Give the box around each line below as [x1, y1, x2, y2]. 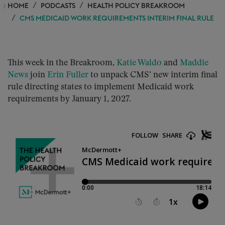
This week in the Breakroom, [8, 59, 117, 67]
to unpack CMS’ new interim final [88, 71, 217, 79]
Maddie [180, 59, 208, 67]
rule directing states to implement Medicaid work [8, 83, 194, 91]
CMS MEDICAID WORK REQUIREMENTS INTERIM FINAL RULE [20, 15, 214, 22]
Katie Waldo [117, 59, 162, 67]
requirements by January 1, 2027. [8, 95, 131, 103]
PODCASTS [41, 3, 75, 10]
